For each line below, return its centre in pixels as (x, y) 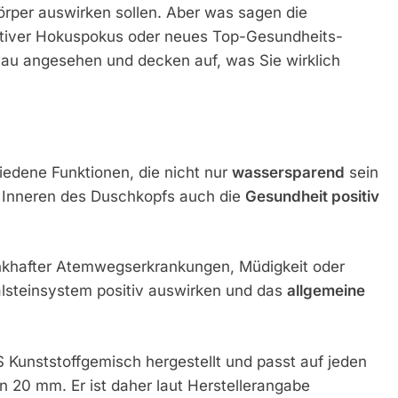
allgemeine (326, 291)
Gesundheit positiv (312, 196)
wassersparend (288, 172)
